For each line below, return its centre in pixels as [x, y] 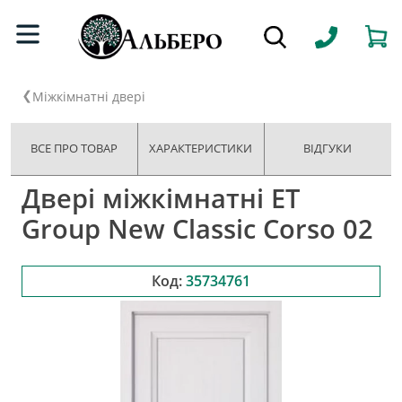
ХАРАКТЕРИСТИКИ [201, 148]
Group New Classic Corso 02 [197, 228]
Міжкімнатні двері [89, 96]
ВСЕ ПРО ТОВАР [74, 148]
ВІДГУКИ [328, 148]
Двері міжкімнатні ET [161, 197]
